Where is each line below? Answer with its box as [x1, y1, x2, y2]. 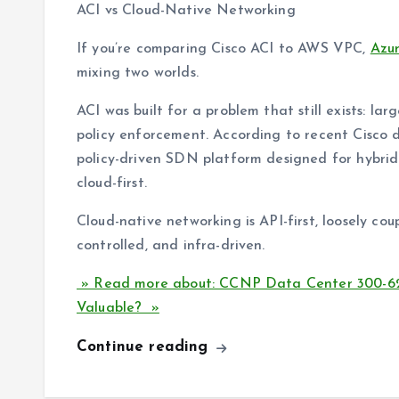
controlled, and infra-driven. [77, 239, 265, 254]
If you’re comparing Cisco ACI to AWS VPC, [77, 42, 370, 57]
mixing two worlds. [77, 66, 199, 81]
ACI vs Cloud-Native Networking [77, 4, 296, 19]
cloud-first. [77, 176, 147, 191]
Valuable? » [77, 301, 159, 316]
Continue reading [77, 339, 214, 355]
